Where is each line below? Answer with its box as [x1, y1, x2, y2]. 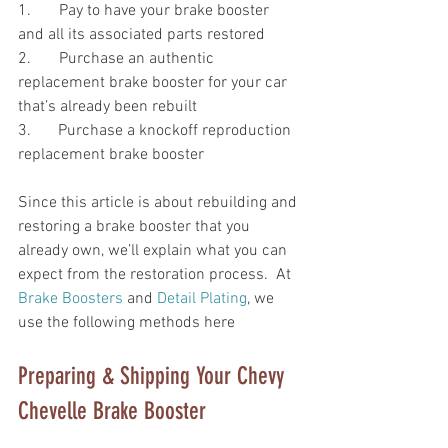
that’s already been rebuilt [18, 97, 197, 118]
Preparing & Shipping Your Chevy [18, 362, 290, 391]
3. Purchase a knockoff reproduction [18, 121, 35, 142]
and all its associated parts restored [18, 25, 269, 46]
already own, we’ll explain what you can [18, 241, 291, 262]
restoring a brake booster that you [18, 217, 254, 238]
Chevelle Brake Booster [18, 397, 212, 426]
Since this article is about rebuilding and [18, 193, 301, 214]
